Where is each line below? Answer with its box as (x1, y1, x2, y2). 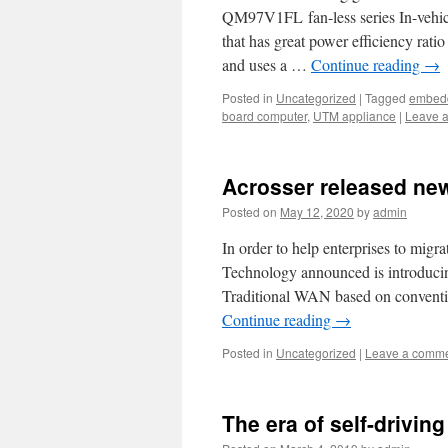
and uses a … (222, 54, 311, 75)
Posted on (222, 203, 277, 220)
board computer (222, 107, 307, 124)
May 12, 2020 (280, 203, 354, 220)
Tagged (365, 89, 406, 106)
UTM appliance (313, 107, 396, 124)
